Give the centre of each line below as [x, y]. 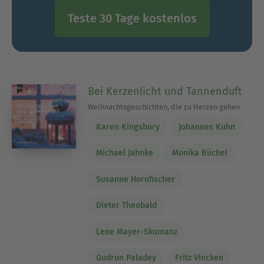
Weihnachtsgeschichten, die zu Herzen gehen [164, 107]
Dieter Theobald [126, 206]
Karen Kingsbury [128, 127]
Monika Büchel [199, 153]
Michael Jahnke [124, 153]
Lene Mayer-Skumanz [136, 232]
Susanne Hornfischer [135, 179]
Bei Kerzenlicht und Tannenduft [165, 91]
